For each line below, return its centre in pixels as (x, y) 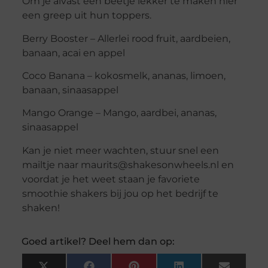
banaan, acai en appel (73, 53)
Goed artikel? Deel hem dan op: (98, 242)
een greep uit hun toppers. (86, 16)
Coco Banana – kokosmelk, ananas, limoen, (124, 76)
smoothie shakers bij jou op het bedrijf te (120, 193)
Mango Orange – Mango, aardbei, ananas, (119, 113)
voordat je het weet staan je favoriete (111, 179)
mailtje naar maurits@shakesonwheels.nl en (128, 165)
